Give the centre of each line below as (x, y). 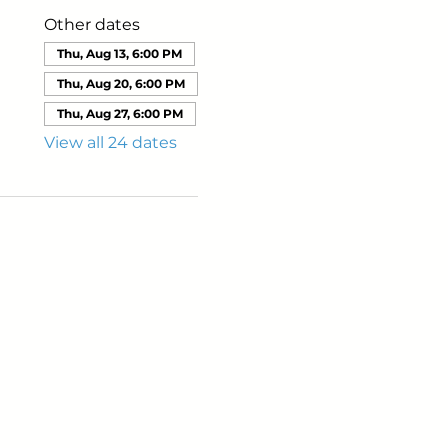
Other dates (91, 24)
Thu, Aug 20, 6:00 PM (120, 83)
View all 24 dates (110, 142)
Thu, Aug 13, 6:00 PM (119, 53)
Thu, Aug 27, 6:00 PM (119, 113)
